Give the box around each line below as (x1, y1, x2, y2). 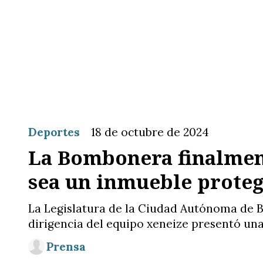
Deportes (28, 125, 80, 139)
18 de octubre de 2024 (91, 125, 210, 139)
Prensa (46, 240, 86, 254)
